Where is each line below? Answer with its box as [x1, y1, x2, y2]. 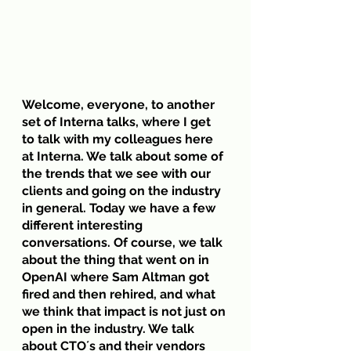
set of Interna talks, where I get [22, 114, 214, 129]
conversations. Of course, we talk [22, 234, 226, 250]
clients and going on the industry [22, 183, 224, 198]
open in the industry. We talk [22, 320, 197, 336]
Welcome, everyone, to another [22, 96, 218, 112]
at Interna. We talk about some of [22, 148, 226, 164]
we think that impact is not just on [22, 303, 229, 319]
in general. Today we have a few [22, 200, 219, 215]
